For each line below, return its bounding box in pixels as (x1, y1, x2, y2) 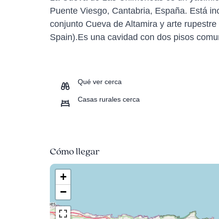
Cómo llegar (50, 145, 100, 158)
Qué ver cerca (78, 78, 122, 86)
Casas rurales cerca (78, 95, 140, 104)
